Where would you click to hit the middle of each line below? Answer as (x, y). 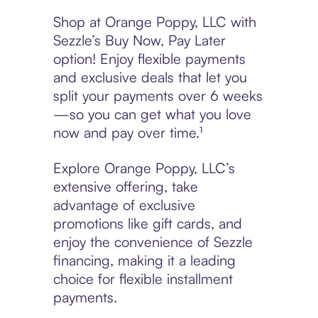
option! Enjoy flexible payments (149, 59)
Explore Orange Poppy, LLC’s (144, 168)
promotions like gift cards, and (147, 224)
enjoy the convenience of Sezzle (153, 242)
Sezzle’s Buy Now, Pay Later (139, 40)
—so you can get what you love (152, 114)
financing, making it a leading (144, 261)
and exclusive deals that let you (150, 77)
